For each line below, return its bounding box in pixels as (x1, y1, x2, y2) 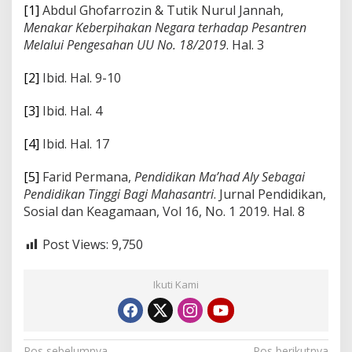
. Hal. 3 (226, 36, 264, 54)
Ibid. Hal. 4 (39, 102, 102, 120)
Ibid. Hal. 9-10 (39, 69, 121, 87)
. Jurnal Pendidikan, (214, 185, 326, 203)
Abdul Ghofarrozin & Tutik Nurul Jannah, (39, 2, 284, 20)
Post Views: (42, 236, 108, 254)
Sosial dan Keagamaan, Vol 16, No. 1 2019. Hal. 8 (24, 203, 305, 221)
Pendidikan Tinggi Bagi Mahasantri (24, 185, 214, 203)
